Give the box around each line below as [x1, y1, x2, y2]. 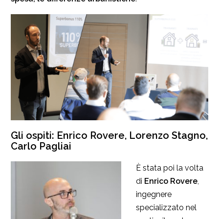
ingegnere [136, 190, 172, 199]
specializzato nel [136, 203, 197, 213]
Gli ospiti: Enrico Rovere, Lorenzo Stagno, [11, 130, 208, 142]
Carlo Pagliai [11, 140, 71, 153]
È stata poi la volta [136, 163, 203, 173]
